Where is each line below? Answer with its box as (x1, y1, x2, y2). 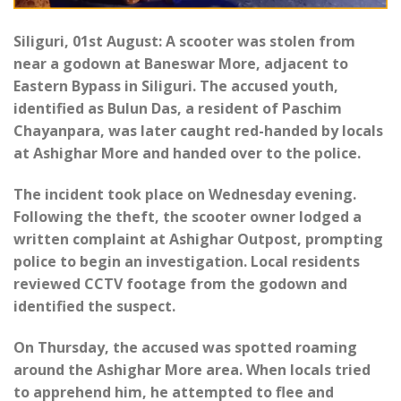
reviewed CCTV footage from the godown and (13, 273, 347, 294)
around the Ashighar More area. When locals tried (13, 359, 371, 380)
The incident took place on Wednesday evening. (13, 183, 356, 204)
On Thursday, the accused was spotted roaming (13, 337, 357, 357)
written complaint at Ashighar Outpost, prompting (13, 228, 383, 249)
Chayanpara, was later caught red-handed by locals (13, 120, 383, 141)
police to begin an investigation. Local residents (13, 251, 360, 271)
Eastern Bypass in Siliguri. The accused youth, (13, 75, 338, 96)
